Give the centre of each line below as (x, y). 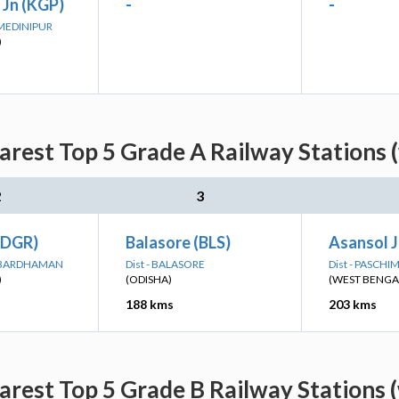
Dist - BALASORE (165, 264)
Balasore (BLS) (178, 242)
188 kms (150, 304)
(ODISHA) (149, 279)
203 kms (353, 304)
